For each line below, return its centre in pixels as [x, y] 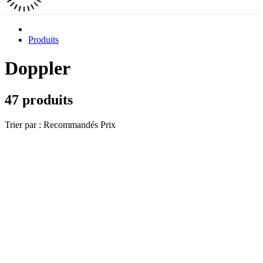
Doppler [38, 68]
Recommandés [71, 124]
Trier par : [23, 124]
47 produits [39, 100]
